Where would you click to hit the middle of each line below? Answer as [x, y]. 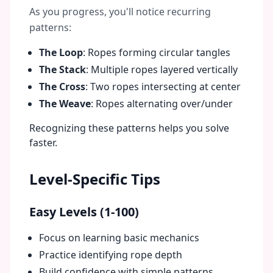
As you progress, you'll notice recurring [120, 12]
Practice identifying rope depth [111, 255]
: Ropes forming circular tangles [157, 52]
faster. [43, 143]
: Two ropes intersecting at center [163, 87]
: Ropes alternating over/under [162, 104]
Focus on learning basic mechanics [119, 238]
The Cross [62, 87]
